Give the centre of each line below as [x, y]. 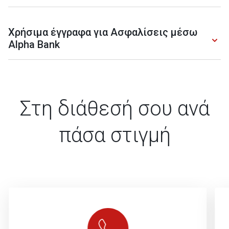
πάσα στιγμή [114, 135]
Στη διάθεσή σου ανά [114, 109]
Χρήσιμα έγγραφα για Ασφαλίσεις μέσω [103, 32]
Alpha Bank [34, 44]
